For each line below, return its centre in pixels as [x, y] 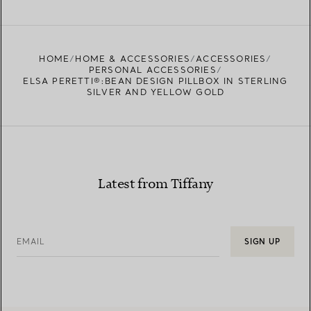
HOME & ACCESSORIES [133, 59]
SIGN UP [262, 242]
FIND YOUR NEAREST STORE [75, 46]
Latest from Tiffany [155, 185]
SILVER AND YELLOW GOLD [155, 92]
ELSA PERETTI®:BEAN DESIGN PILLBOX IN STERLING [155, 81]
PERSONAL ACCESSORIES [152, 70]
